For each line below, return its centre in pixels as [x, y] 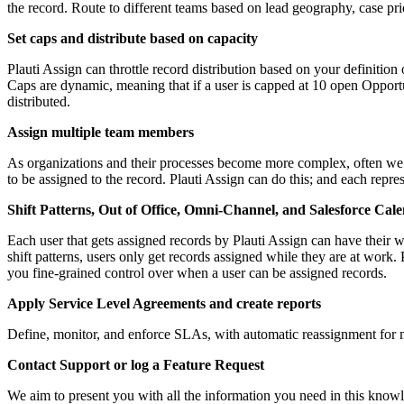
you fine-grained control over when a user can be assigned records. [197, 272]
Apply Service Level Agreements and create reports [164, 303]
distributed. [39, 101]
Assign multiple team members [101, 132]
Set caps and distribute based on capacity [133, 38]
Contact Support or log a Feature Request [136, 364]
